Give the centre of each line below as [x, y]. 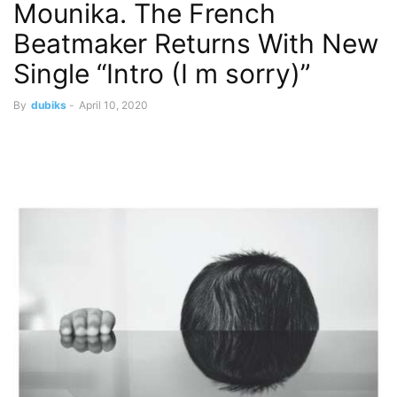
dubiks [49, 105]
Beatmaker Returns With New [196, 43]
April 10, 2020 [113, 105]
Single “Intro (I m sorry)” [162, 74]
